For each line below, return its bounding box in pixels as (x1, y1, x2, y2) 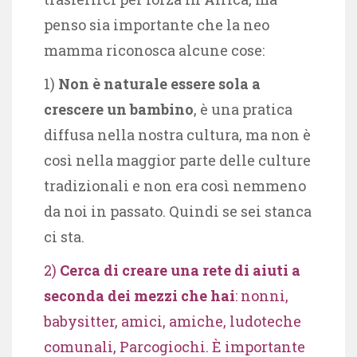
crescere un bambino (44, 99, 194, 119)
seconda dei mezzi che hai (44, 285, 235, 305)
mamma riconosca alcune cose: (44, 40, 265, 60)
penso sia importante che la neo (44, 14, 269, 34)
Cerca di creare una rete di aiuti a (60, 260, 300, 280)
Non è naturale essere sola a (58, 73, 261, 93)
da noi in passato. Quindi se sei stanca (44, 201, 312, 221)
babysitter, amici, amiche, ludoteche (44, 311, 301, 331)
